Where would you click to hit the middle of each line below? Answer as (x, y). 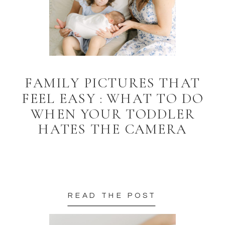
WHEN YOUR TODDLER (113, 114)
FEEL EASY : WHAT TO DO (113, 98)
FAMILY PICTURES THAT (113, 83)
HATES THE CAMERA (113, 129)
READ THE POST (112, 195)
